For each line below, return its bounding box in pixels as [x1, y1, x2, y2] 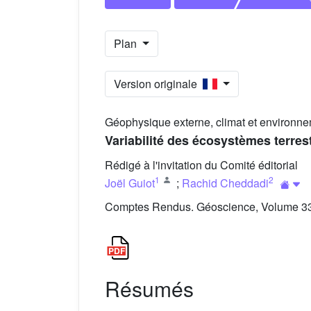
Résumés [105, 274, 194, 304]
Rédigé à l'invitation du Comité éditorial [105, 157, 298, 174]
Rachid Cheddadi [182, 174, 269, 191]
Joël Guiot [105, 174, 155, 191]
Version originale [114, 76, 203, 92]
